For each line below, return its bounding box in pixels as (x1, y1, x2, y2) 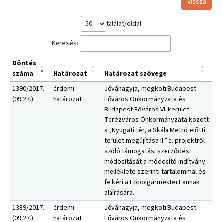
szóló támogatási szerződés (104, 146, 189, 157)
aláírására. (104, 188, 134, 198)
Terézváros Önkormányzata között (104, 115, 209, 125)
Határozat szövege (104, 69, 166, 79)
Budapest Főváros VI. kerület (104, 105, 189, 115)
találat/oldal (106, 18, 141, 29)
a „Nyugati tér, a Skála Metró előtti (104, 125, 205, 136)
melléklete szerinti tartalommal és (104, 167, 206, 177)
